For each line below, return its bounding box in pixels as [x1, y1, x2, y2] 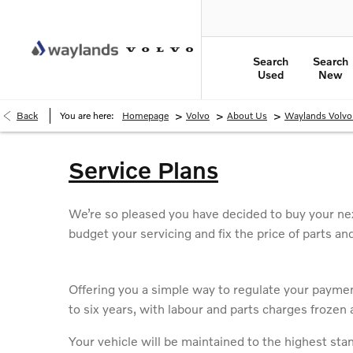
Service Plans [69, 156, 218, 184]
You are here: [60, 110, 114, 121]
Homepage [122, 110, 169, 121]
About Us [227, 110, 267, 121]
